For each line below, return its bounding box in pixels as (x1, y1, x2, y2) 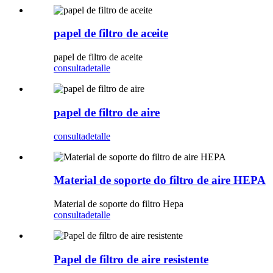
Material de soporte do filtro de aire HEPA (54, 174, 266, 187)
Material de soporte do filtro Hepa (54, 198, 183, 209)
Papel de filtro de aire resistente (54, 252, 208, 266)
